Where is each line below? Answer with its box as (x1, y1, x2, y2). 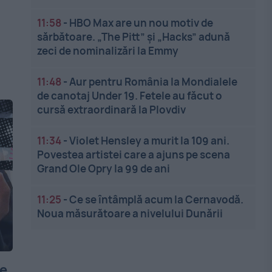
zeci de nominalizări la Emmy (37, 44, 179, 58)
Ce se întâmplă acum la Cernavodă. (69, 192, 244, 206)
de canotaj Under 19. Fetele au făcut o (37, 89, 223, 103)
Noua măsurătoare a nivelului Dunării (37, 206, 223, 220)
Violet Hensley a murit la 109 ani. (69, 134, 230, 148)
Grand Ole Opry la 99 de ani (37, 161, 171, 175)
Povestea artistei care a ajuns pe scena (37, 148, 231, 161)
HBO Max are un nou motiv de (69, 16, 214, 30)
